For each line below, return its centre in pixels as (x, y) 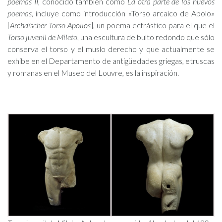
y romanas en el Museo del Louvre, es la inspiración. (93, 73)
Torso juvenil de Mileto (42, 37)
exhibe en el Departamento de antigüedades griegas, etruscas (111, 61)
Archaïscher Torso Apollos (50, 25)
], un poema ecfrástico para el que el (153, 25)
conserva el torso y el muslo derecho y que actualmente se (111, 49)
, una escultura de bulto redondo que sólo (146, 37)
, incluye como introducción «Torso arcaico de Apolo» (123, 13)
